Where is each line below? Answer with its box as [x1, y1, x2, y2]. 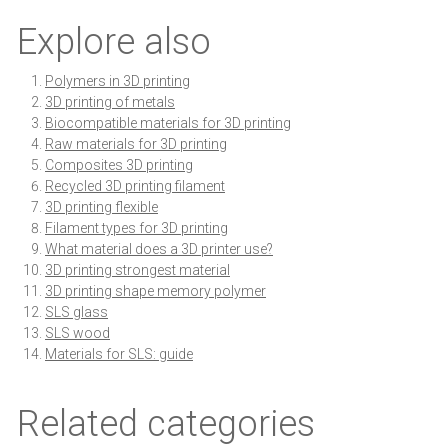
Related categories [17, 403, 315, 446]
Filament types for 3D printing [45, 220, 228, 237]
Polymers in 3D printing [45, 73, 190, 90]
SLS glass [45, 304, 108, 321]
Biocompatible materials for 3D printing [45, 115, 291, 132]
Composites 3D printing [45, 157, 193, 174]
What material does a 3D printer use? [45, 241, 273, 258]
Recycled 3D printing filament [45, 178, 225, 195]
